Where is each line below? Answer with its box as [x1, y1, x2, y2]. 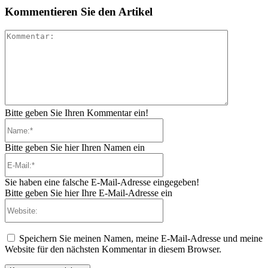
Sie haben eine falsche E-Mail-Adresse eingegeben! [5, 177, 199, 188]
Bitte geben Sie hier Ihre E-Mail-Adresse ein [5, 188, 172, 199]
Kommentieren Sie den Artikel [5, 5, 153, 19]
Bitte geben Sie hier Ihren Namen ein [5, 142, 145, 153]
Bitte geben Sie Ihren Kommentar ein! [5, 108, 148, 118]
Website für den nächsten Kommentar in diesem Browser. [5, 244, 221, 255]
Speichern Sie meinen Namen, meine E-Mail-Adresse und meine [19, 233, 263, 244]
